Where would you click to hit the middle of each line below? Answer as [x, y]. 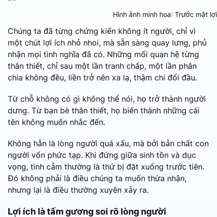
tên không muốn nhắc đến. [56, 122]
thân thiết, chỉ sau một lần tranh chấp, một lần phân [102, 66]
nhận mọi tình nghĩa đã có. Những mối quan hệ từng [103, 54]
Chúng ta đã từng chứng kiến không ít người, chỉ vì [102, 31]
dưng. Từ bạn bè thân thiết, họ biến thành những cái [104, 111]
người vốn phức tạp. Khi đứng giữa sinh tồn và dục [102, 155]
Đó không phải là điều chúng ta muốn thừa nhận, [97, 178]
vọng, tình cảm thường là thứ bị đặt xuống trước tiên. [106, 167]
